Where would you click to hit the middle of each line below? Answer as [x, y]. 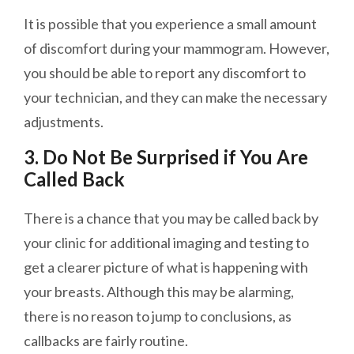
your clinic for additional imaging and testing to [166, 243]
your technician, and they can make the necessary [175, 98]
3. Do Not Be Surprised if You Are [166, 157]
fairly [121, 341]
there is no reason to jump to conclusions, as [158, 316]
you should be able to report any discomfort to [165, 73]
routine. [162, 341]
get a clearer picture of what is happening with [166, 267]
